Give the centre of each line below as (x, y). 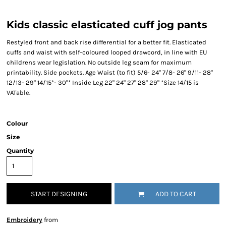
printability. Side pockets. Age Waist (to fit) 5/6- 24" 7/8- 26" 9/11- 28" (110, 72)
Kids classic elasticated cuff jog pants (107, 25)
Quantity (20, 151)
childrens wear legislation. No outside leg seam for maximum (99, 62)
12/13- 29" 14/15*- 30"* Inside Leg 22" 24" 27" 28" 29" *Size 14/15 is (103, 82)
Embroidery (24, 220)
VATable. (18, 93)
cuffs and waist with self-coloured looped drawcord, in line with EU (107, 52)
